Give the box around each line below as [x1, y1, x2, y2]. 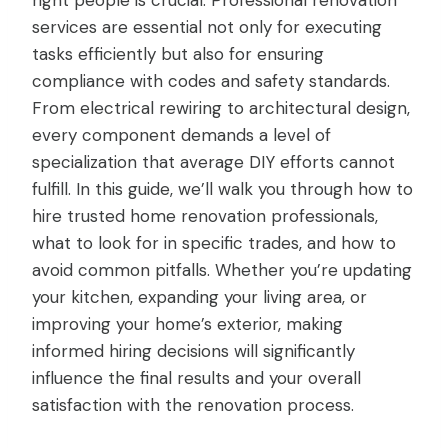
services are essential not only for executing [32, 16, 382, 39]
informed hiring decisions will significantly [32, 340, 355, 363]
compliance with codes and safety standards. [32, 70, 390, 93]
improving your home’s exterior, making [32, 313, 343, 336]
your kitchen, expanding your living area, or [32, 286, 367, 309]
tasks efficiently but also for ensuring [32, 43, 324, 66]
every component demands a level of [32, 124, 331, 147]
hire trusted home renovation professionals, [32, 205, 378, 228]
